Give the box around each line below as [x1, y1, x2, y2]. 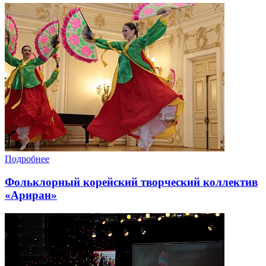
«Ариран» [5, 189, 57, 202]
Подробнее [5, 154, 49, 164]
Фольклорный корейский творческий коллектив [5, 176, 258, 189]
